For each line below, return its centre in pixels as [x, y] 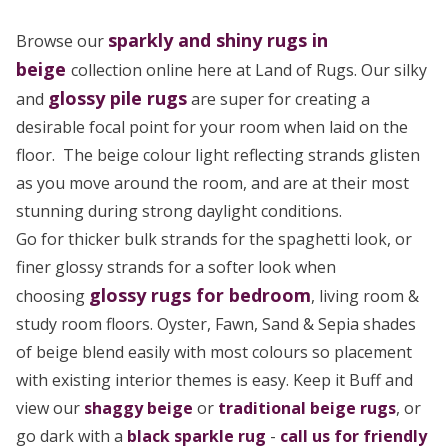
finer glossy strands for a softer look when [176, 267]
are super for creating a [278, 99]
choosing [52, 296]
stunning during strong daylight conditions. [179, 211]
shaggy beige [138, 408]
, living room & [365, 296]
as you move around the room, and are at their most [212, 183]
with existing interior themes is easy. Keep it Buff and [214, 380]
